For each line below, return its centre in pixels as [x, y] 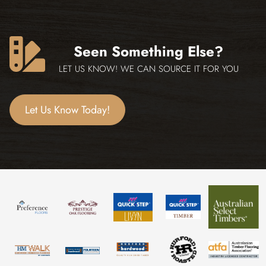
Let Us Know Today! [67, 110]
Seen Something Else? [149, 51]
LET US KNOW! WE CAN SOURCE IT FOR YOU [148, 69]
